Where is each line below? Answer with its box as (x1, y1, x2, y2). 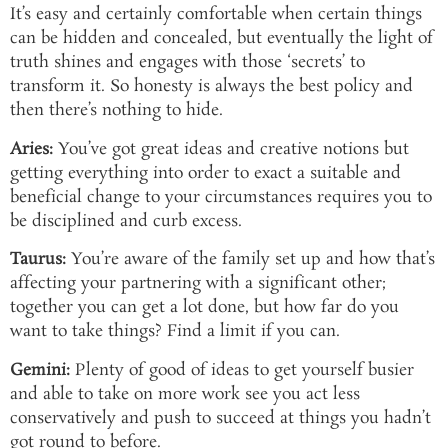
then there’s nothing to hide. (10, 99, 223, 123)
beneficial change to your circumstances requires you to (10, 185, 432, 209)
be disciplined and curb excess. (10, 209, 242, 233)
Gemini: (10, 358, 70, 382)
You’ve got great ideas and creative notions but (53, 137, 409, 161)
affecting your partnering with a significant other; (10, 272, 386, 296)
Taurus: (10, 248, 66, 272)
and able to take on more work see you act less (10, 382, 360, 406)
